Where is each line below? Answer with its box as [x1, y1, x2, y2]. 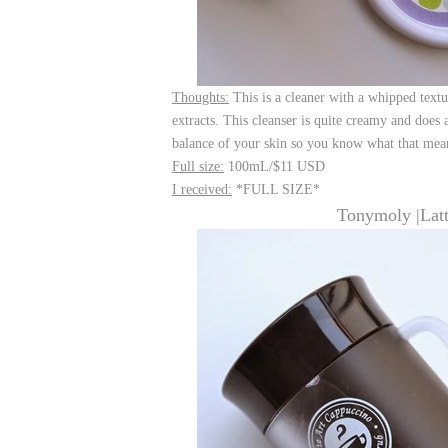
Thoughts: [172, 90, 229, 105]
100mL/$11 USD [224, 159, 325, 174]
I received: [172, 182, 232, 197]
